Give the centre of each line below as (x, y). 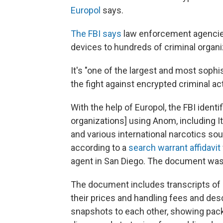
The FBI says (96, 34)
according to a (100, 148)
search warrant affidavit (174, 148)
